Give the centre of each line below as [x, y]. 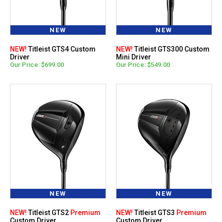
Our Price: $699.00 [37, 64]
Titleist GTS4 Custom [61, 49]
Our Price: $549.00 [143, 64]
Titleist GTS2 [49, 212]
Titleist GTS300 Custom [171, 49]
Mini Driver [134, 57]
